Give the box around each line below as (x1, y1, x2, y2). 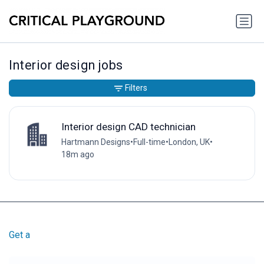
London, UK (168, 137, 210, 147)
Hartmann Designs (61, 137, 130, 147)
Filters (125, 83, 147, 93)
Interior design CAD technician (61, 120, 196, 133)
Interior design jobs (9, 58, 123, 73)
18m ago (61, 149, 94, 159)
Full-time (133, 137, 166, 147)
